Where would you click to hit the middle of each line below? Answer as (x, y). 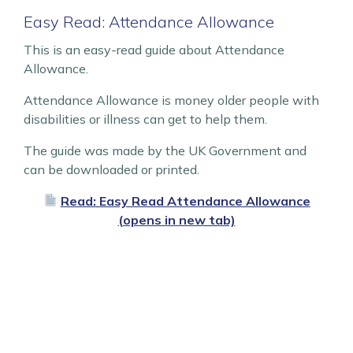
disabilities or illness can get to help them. (145, 119)
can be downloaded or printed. (111, 169)
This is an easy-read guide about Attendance (154, 49)
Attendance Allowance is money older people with (171, 100)
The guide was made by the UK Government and (165, 150)
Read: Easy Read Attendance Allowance (185, 201)
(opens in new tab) (176, 219)
